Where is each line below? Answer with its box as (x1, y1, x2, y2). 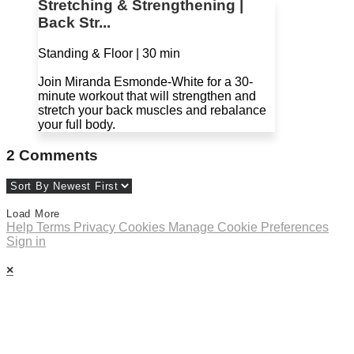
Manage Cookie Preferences (168, 220, 329, 235)
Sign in (6, 235, 46, 249)
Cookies (119, 220, 168, 235)
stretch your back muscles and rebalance (38, 104, 266, 118)
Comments (19, 146, 98, 164)
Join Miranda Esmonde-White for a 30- (38, 75, 253, 89)
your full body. (38, 118, 115, 132)
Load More (6, 208, 61, 220)
